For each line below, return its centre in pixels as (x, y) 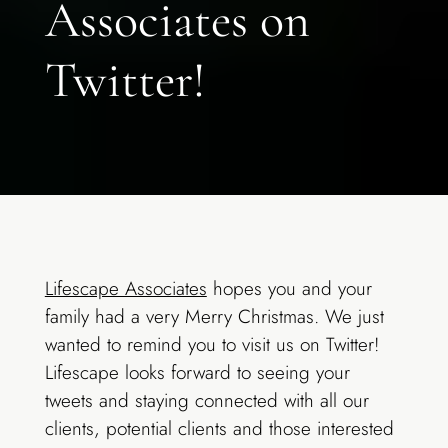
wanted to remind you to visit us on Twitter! (211, 345)
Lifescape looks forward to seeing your (197, 373)
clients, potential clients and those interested (219, 429)
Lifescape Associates (125, 289)
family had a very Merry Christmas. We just (214, 317)
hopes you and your (289, 289)
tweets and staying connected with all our (206, 401)
